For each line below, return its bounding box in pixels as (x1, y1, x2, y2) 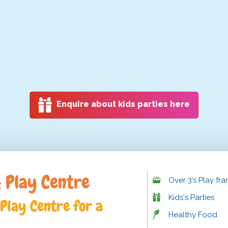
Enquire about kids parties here (56, 99, 190, 109)
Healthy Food (168, 210, 217, 219)
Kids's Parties (168, 192, 214, 202)
